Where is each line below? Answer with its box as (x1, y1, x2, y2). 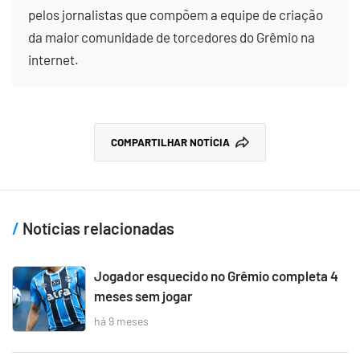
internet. (28, 51, 79, 67)
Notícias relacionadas (19, 218, 174, 238)
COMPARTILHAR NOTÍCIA (110, 135, 230, 149)
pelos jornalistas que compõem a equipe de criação (28, 6, 323, 22)
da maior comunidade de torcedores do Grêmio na (28, 28, 315, 45)
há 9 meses (94, 314, 149, 329)
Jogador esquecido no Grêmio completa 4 (94, 267, 338, 284)
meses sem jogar (94, 287, 192, 304)
